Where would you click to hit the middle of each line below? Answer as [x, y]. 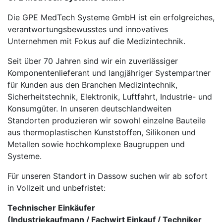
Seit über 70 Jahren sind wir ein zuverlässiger [93, 61]
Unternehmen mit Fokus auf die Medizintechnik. [96, 41]
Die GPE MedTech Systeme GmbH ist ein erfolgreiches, [111, 18]
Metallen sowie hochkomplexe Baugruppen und [96, 144]
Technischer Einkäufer [51, 208]
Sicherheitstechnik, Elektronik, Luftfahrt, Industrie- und [110, 97]
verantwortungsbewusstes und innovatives [88, 29]
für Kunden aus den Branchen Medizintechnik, [92, 85]
